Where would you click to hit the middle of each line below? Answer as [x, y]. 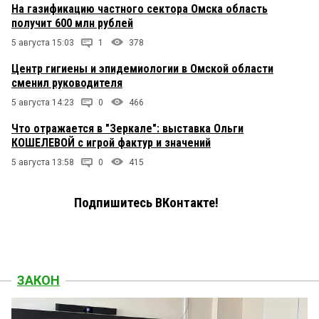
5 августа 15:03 [43, 43]
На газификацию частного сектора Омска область [140, 9]
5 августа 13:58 [43, 163]
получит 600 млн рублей [72, 23]
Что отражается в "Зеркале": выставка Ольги [127, 129]
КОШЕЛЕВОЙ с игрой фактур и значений [111, 143]
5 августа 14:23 [43, 103]
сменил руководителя [67, 83]
